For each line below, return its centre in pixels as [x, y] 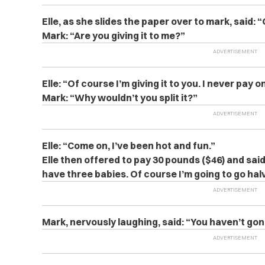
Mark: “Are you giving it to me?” [113, 35]
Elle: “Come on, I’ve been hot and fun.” [128, 146]
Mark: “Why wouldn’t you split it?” [119, 98]
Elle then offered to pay [97, 160]
